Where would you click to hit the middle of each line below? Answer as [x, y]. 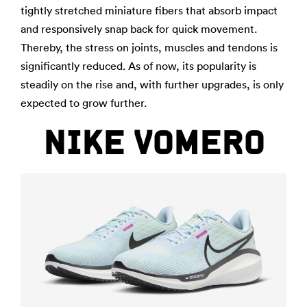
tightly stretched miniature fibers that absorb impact [149, 10]
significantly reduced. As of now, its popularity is [138, 66]
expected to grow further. [84, 103]
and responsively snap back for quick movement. [139, 29]
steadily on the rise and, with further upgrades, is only [152, 84]
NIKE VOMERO [153, 143]
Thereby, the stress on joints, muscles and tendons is [149, 47]
